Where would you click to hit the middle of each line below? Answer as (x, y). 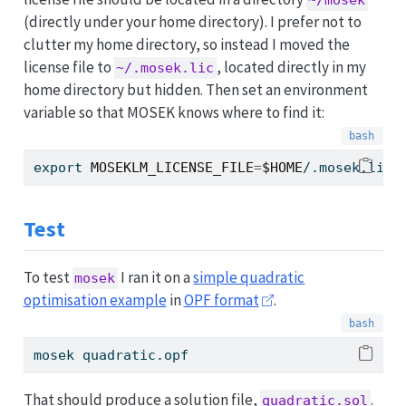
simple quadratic (249, 277)
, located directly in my (292, 67)
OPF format (221, 300)
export (58, 168)
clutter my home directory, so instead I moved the (186, 44)
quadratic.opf (131, 355)
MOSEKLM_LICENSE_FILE (172, 168)
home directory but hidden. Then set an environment (195, 90)
